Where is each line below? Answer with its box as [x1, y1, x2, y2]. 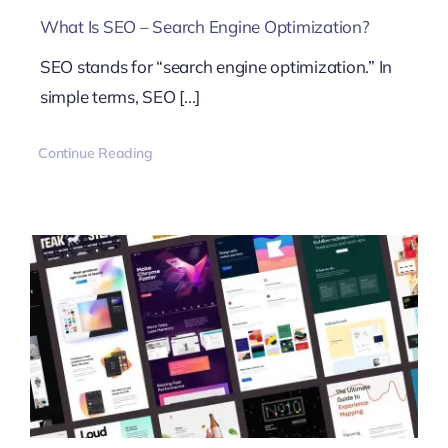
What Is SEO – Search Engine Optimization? [39, 16, 370, 38]
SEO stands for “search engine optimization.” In [39, 56, 392, 78]
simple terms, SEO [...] [39, 86, 201, 108]
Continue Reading [37, 144, 153, 163]
